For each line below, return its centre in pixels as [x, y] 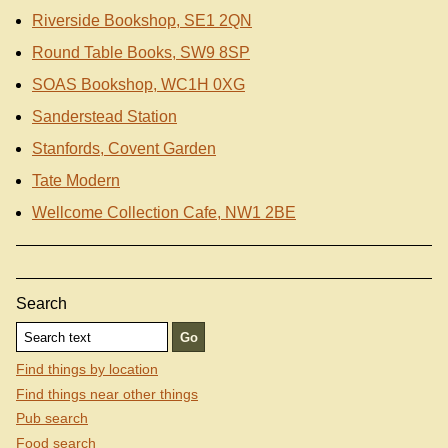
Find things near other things [107, 393]
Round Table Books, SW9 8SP [141, 53]
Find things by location [87, 369]
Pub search [52, 418]
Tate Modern [76, 181]
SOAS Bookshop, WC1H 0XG [138, 85]
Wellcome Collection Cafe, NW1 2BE [164, 213]
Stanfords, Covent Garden [124, 149]
